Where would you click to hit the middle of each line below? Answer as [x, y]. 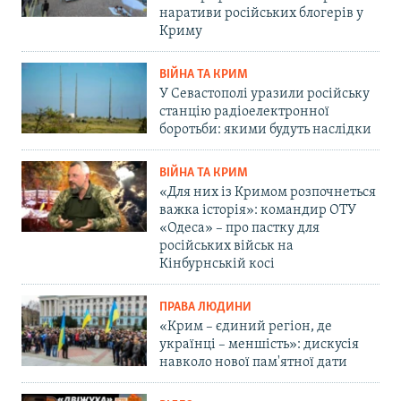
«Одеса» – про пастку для [239, 229]
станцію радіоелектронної [244, 112]
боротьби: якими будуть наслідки [265, 130]
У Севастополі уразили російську [264, 94]
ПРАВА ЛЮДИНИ [205, 308]
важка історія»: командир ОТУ [258, 211]
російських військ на [226, 247]
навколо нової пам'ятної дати [253, 363]
